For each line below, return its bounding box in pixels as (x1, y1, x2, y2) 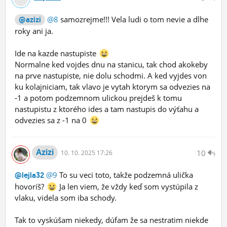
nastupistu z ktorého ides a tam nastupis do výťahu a (15, 103, 199, 114)
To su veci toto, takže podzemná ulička (57, 169, 193, 180)
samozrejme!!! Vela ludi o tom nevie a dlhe (58, 14, 208, 24)
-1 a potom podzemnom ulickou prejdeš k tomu (15, 92, 182, 103)
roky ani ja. (15, 25, 53, 36)
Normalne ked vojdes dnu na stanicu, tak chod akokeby (15, 59, 208, 69)
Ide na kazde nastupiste (15, 48, 98, 58)
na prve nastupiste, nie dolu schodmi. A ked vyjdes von (15, 70, 207, 81)
